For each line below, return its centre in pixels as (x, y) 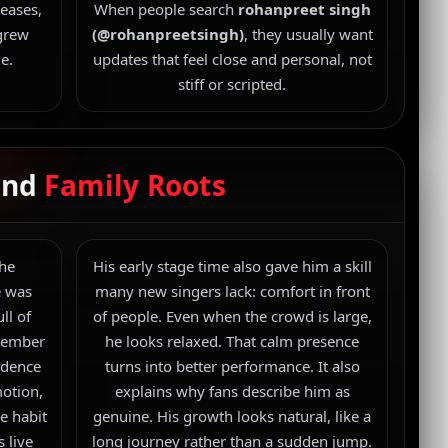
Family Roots (135, 185)
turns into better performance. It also (232, 366)
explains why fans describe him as (232, 391)
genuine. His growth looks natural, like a (232, 416)
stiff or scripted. (232, 84)
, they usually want (308, 34)
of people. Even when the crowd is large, (232, 316)
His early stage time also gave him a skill (232, 266)
